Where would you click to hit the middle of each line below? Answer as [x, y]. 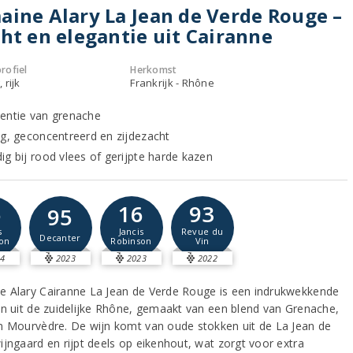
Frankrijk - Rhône [172, 82]
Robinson [131, 240]
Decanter [60, 237]
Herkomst [154, 69]
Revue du [202, 231]
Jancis [131, 231]
